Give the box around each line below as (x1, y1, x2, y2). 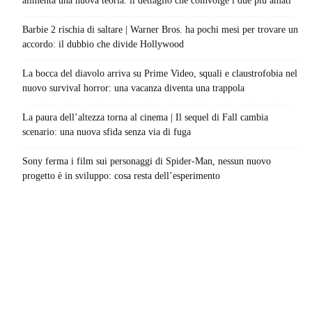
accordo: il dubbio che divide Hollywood (22, 39, 184, 50)
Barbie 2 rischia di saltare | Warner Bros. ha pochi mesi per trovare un (22, 24, 298, 36)
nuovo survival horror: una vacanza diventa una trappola (22, 83, 244, 94)
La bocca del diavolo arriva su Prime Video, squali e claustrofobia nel (22, 68, 297, 79)
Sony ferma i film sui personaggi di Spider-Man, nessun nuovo (22, 156, 271, 167)
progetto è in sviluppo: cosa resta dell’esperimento (22, 171, 220, 182)
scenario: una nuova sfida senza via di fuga (22, 127, 191, 138)
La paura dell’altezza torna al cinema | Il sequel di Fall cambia (22, 112, 268, 123)
